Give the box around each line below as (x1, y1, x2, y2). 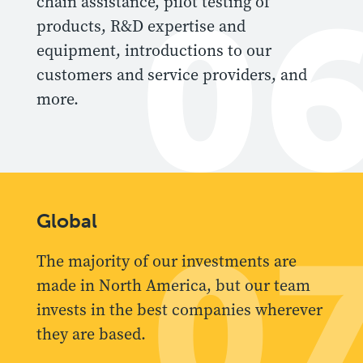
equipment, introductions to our (36, 39, 271, 62)
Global (36, 208, 97, 233)
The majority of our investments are (36, 250, 297, 272)
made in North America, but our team (36, 274, 310, 297)
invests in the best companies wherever (36, 298, 322, 321)
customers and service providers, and (36, 63, 307, 86)
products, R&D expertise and (36, 15, 246, 37)
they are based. (36, 322, 146, 345)
